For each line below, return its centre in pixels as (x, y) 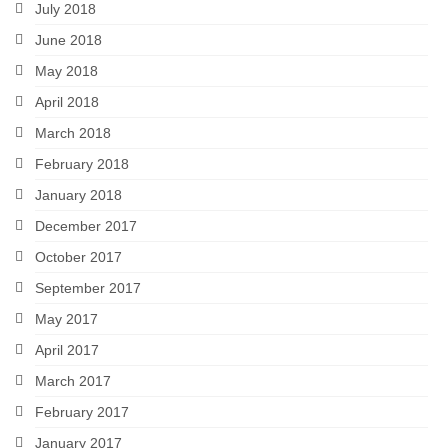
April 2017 (67, 350)
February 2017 (82, 412)
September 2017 (88, 288)
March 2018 (73, 133)
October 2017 (78, 257)
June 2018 (68, 40)
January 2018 (78, 195)
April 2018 (67, 102)
